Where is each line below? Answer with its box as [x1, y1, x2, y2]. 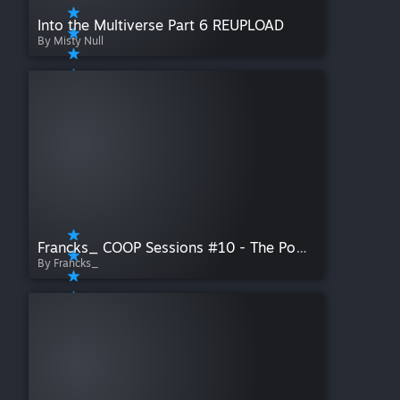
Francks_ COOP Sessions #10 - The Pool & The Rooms [296, 238, 307, 257]
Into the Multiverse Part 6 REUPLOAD [37, 16, 284, 35]
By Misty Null [37, 34, 104, 48]
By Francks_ [37, 256, 99, 271]
